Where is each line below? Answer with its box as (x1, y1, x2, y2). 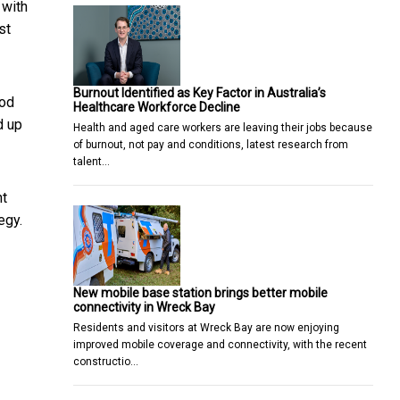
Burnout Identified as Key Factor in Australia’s (73, 85, 326, 100)
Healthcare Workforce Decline (73, 99, 240, 114)
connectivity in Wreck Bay (73, 299, 215, 314)
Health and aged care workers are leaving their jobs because (73, 121, 372, 134)
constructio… (73, 354, 138, 368)
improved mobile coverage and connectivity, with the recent (73, 337, 367, 351)
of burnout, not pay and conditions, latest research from (73, 137, 348, 151)
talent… (73, 154, 110, 168)
